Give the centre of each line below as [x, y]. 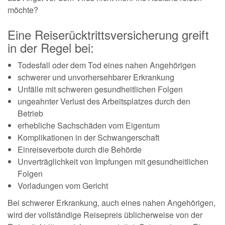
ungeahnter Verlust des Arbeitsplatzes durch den [104, 101]
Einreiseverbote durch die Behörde [80, 149]
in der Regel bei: [51, 47]
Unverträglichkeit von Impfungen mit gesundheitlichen [113, 161]
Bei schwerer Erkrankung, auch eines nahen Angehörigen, [111, 202]
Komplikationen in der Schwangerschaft [88, 137]
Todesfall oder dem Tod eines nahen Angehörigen [107, 65]
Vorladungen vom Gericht [63, 185]
